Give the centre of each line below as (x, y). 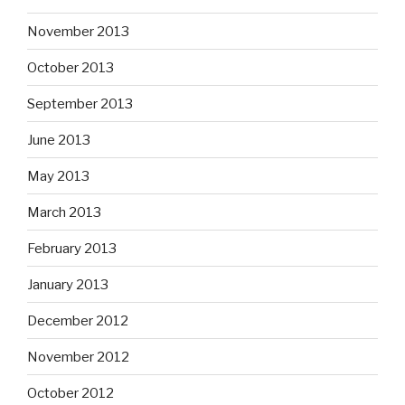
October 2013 (71, 67)
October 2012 (71, 393)
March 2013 (64, 212)
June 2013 (59, 140)
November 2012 (78, 357)
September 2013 (80, 104)
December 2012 (78, 320)
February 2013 (72, 248)
